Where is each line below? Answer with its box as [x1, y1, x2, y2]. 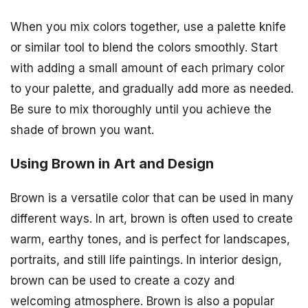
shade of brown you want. [10, 123, 154, 137]
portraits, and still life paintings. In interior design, [10, 252, 282, 267]
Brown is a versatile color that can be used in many [10, 190, 294, 205]
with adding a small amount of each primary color [10, 61, 285, 76]
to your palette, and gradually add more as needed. [10, 82, 294, 96]
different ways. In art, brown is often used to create [10, 211, 293, 225]
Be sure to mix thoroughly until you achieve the [10, 102, 272, 117]
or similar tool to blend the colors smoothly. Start [10, 41, 278, 55]
